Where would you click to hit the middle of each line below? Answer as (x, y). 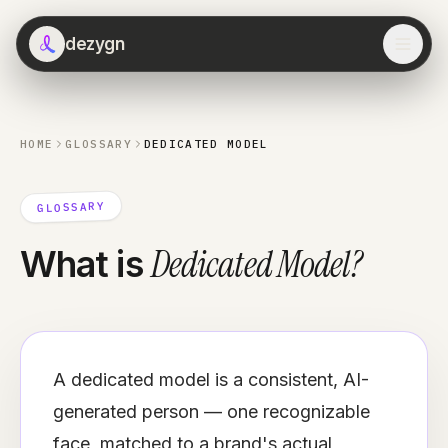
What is (81, 264)
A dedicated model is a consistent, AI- (211, 379)
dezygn (95, 43)
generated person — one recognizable (211, 411)
